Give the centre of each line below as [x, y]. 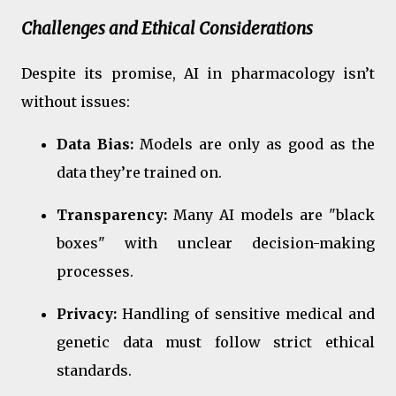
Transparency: [112, 215]
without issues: [76, 102]
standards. [94, 371]
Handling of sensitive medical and [246, 314]
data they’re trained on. [139, 173]
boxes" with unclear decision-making [216, 244]
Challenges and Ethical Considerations [167, 28]
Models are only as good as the [254, 145]
